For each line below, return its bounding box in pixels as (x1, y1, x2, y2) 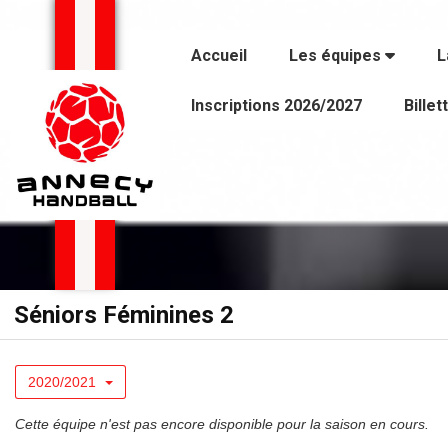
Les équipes (289, 46, 385, 65)
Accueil (191, 46, 247, 65)
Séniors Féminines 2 (14, 301, 234, 329)
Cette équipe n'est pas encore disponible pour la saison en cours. (15, 416, 429, 432)
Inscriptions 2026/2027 (191, 96, 362, 115)
